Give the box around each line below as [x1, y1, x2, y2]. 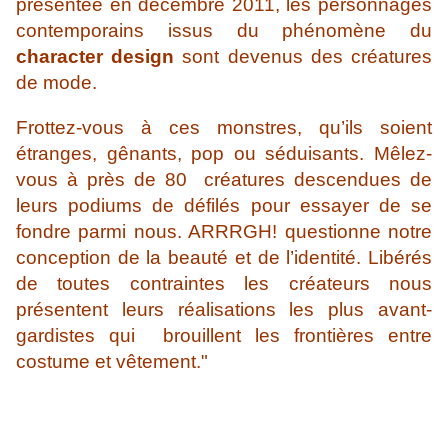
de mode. [16, 72, 97, 94]
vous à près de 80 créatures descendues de [16, 169, 432, 191]
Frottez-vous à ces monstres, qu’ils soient [16, 117, 432, 139]
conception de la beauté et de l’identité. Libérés [16, 247, 432, 269]
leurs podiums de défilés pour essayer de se [16, 195, 432, 217]
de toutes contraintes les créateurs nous [16, 273, 432, 295]
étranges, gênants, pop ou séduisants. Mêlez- [16, 143, 432, 165]
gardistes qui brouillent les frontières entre [16, 325, 432, 347]
